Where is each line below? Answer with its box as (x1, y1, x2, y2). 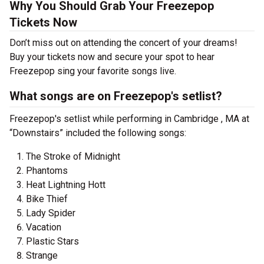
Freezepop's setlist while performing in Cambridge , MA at (9, 113, 249, 124)
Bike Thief (26, 193, 68, 204)
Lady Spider (26, 207, 75, 219)
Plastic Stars (26, 236, 79, 247)
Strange (26, 250, 58, 261)
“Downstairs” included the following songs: (9, 127, 186, 138)
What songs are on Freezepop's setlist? (9, 89, 222, 103)
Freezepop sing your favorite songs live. (9, 65, 176, 77)
